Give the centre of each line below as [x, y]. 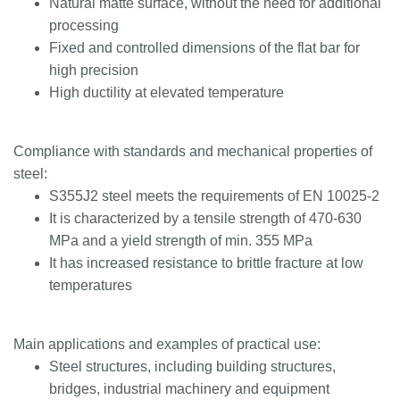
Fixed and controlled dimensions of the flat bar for [204, 48]
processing [84, 25]
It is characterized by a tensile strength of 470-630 [205, 218]
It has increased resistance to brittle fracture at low [206, 263]
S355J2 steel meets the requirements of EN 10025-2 [214, 196]
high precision [94, 70]
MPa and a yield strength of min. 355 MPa [181, 241]
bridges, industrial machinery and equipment [189, 389]
